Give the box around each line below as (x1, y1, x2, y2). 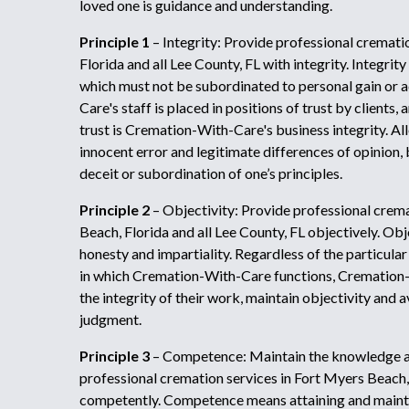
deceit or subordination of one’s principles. (79, 164, 342, 182)
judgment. (79, 310, 142, 328)
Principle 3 (79, 347, 150, 364)
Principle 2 (79, 201, 150, 218)
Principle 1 (79, 33, 150, 50)
